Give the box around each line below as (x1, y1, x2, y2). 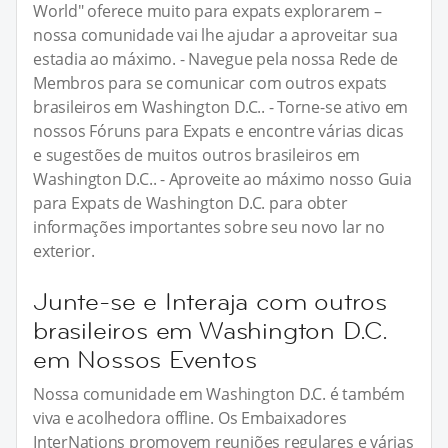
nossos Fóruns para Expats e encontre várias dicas (33, 119, 404, 142)
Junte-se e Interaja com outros (33, 285, 387, 317)
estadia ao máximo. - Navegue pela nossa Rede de (33, 47, 399, 70)
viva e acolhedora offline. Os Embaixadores (33, 406, 347, 429)
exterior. (33, 239, 95, 262)
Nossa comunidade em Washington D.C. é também (33, 382, 405, 405)
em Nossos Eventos (33, 343, 257, 375)
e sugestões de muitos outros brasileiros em (33, 143, 361, 166)
